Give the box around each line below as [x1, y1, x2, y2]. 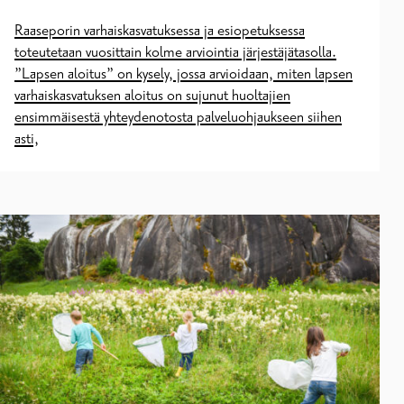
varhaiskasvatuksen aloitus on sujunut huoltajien [14, 86, 290, 105]
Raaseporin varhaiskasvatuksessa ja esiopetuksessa [14, 21, 305, 40]
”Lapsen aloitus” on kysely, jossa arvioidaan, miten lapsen [14, 64, 353, 83]
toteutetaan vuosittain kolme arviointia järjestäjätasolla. [14, 42, 336, 61]
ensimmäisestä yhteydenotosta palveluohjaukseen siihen [14, 107, 342, 126]
